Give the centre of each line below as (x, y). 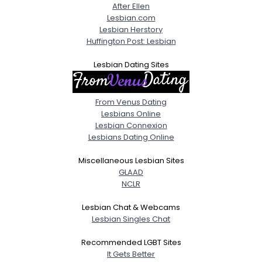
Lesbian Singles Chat (131, 219)
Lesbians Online (131, 113)
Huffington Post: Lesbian (131, 41)
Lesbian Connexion (131, 125)
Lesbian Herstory (131, 29)
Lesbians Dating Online (131, 137)
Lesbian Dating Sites (131, 64)
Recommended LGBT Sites (131, 242)
